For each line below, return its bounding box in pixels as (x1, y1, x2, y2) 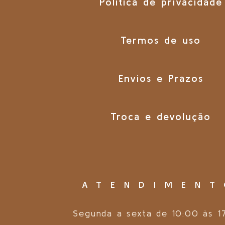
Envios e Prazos (118, 72, 203, 84)
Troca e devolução (110, 110, 211, 122)
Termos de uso (121, 34, 201, 46)
